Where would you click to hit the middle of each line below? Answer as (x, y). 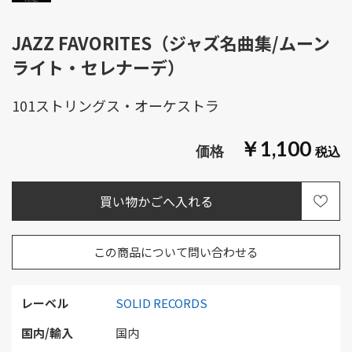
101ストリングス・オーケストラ (115, 105)
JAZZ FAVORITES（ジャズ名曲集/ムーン (171, 42)
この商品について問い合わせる (176, 252)
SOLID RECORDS (161, 303)
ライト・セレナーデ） (98, 67)
